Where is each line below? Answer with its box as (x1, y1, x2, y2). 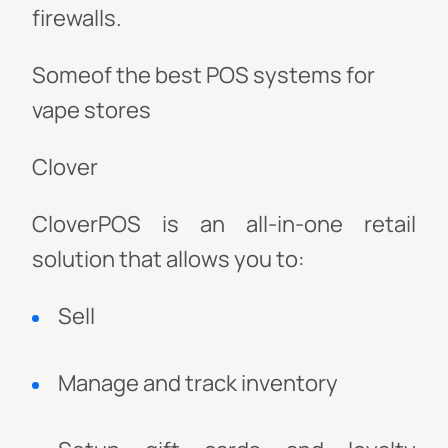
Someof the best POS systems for (32, 60, 375, 90)
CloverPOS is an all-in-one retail (32, 209, 416, 239)
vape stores (32, 95, 151, 125)
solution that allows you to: (32, 244, 305, 274)
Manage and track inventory (58, 368, 338, 398)
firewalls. (32, 3, 122, 33)
